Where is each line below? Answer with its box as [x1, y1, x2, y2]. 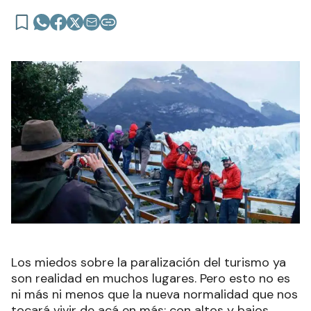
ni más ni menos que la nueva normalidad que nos [11, 285, 298, 303]
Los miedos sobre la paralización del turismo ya [11, 253, 286, 271]
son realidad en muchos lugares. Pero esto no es [11, 269, 290, 287]
